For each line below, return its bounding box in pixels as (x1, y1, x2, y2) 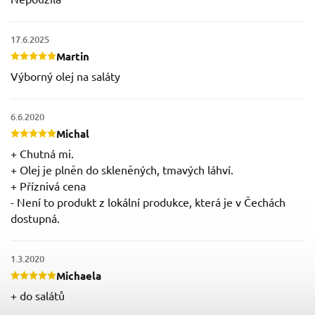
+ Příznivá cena (11, 178, 86, 193)
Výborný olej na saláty (11, 68, 120, 83)
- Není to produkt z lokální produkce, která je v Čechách (11, 194, 285, 209)
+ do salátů (11, 288, 65, 302)
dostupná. (11, 210, 60, 225)
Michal (56, 126, 89, 141)
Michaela (56, 268, 101, 283)
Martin (56, 49, 89, 63)
